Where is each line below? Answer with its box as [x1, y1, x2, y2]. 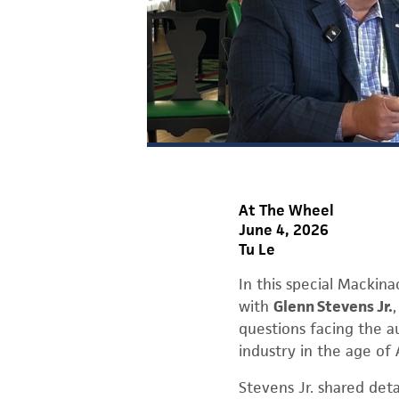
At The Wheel [239, 200, 334, 220]
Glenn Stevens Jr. [273, 297, 393, 316]
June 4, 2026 [239, 220, 329, 240]
